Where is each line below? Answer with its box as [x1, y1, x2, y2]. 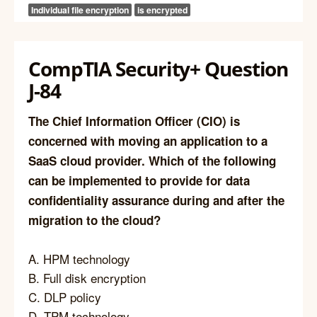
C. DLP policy [28, 288, 101, 306]
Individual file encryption [31, 4, 129, 17]
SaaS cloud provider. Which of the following [28, 152, 276, 170]
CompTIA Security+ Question [28, 54, 289, 82]
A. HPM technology [28, 250, 130, 268]
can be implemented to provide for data [28, 172, 250, 190]
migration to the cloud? [28, 212, 161, 229]
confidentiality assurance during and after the [28, 192, 284, 209]
